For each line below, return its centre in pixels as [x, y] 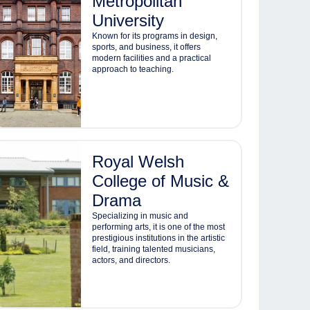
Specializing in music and [140, 216]
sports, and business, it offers [147, 47]
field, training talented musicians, [154, 249]
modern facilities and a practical [152, 58]
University [128, 20]
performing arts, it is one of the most [159, 227]
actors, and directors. [131, 260]
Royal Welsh [138, 162]
